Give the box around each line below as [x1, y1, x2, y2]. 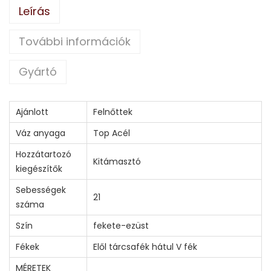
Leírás [19, 4, 50, 19]
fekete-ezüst [93, 220, 149, 232]
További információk [19, 34, 131, 50]
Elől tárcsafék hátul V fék [93, 241, 197, 253]
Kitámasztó [93, 155, 141, 168]
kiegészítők [16, 163, 62, 175]
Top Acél [93, 127, 130, 140]
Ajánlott [16, 106, 48, 119]
